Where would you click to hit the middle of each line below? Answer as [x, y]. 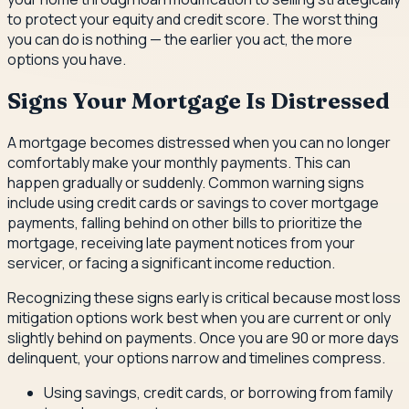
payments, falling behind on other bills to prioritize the [185, 222]
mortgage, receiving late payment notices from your [181, 242]
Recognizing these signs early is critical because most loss [204, 297]
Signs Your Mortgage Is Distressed [199, 100]
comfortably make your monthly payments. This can [179, 162]
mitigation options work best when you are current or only [199, 317]
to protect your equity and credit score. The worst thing [193, 19]
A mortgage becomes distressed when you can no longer [199, 142]
